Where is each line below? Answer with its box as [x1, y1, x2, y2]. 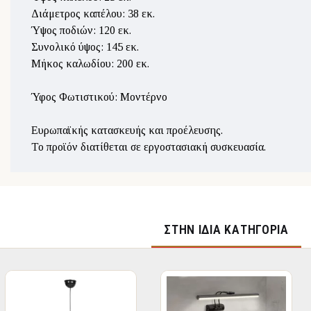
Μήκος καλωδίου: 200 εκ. [31, 58, 149, 69]
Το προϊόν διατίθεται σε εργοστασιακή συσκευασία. [31, 141, 266, 153]
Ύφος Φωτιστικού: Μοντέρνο [31, 91, 167, 103]
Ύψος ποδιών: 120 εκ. [31, 24, 131, 36]
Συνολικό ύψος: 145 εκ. [31, 41, 139, 53]
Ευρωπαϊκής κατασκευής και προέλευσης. [31, 124, 223, 136]
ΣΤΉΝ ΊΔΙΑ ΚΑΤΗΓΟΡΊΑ [164, 222, 289, 237]
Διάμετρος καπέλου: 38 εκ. [31, 8, 155, 19]
